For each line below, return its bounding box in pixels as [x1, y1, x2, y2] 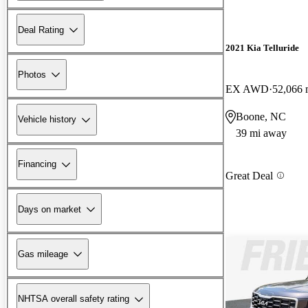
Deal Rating [18, 24, 64, 35]
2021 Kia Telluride [225, 43, 299, 54]
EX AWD [225, 82, 269, 95]
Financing [18, 159, 56, 170]
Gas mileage [18, 248, 68, 259]
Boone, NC [236, 110, 286, 122]
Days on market [18, 203, 81, 214]
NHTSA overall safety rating [18, 294, 129, 305]
